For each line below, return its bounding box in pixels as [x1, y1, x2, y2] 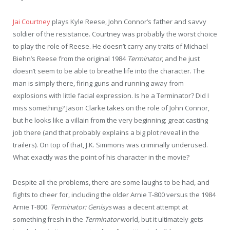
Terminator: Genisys [50, 202, 111, 212]
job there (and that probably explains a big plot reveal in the [13, 128, 199, 138]
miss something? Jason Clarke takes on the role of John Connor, [13, 103, 209, 113]
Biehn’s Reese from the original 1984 [13, 54, 127, 64]
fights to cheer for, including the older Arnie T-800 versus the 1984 [13, 189, 216, 199]
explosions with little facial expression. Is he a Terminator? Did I [13, 91, 209, 101]
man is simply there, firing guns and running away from [13, 79, 184, 88]
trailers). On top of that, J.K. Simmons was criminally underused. [13, 140, 208, 150]
